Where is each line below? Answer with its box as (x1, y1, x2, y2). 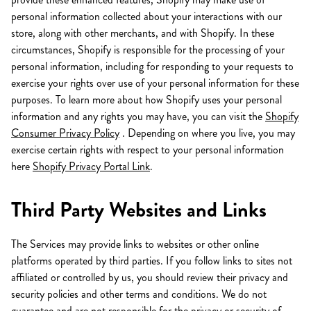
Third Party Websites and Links (11, 195, 267, 224)
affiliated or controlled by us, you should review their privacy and (11, 269, 288, 285)
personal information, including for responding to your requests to (11, 58, 294, 74)
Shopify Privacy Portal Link (33, 158, 150, 174)
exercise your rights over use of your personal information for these (11, 75, 299, 91)
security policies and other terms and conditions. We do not (11, 286, 267, 302)
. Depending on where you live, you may (119, 125, 295, 141)
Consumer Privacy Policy (11, 125, 119, 141)
